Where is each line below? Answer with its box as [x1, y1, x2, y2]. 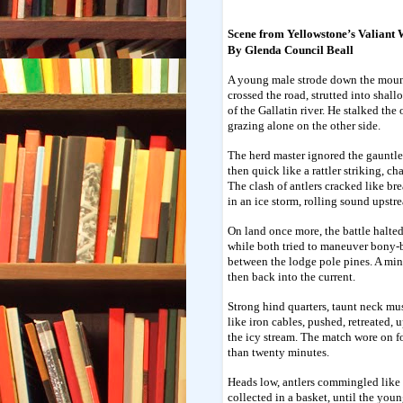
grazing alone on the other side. [228, 118, 381, 132]
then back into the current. [228, 269, 355, 283]
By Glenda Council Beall [228, 42, 354, 57]
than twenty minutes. [228, 345, 329, 359]
